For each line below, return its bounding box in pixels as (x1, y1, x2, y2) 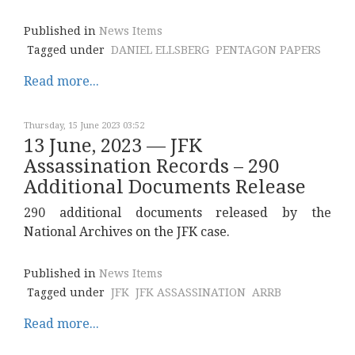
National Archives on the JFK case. (24, 224, 230, 239)
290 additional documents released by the (24, 205, 331, 220)
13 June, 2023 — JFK (24, 135, 202, 157)
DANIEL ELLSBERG (111, 44, 209, 56)
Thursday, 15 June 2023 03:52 (24, 120, 144, 131)
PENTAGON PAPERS (216, 44, 321, 56)
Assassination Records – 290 (24, 155, 279, 177)
